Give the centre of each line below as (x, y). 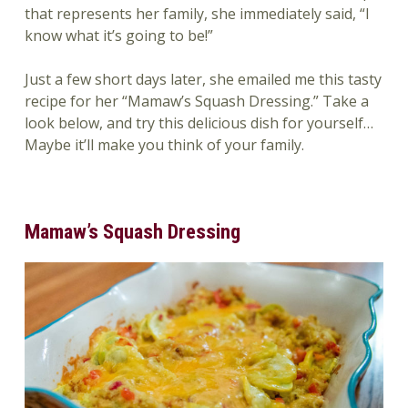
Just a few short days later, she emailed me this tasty (203, 80)
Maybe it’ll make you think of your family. (164, 145)
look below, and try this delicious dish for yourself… (199, 123)
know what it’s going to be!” (118, 36)
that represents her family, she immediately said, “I (197, 14)
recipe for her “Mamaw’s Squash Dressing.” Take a (196, 102)
